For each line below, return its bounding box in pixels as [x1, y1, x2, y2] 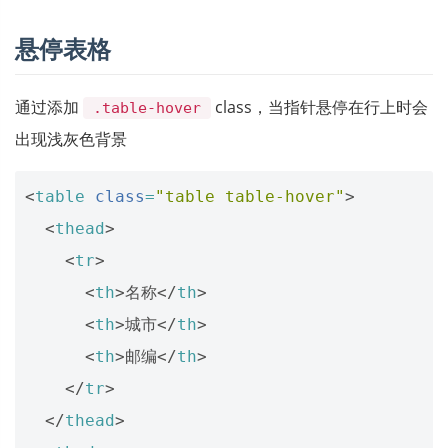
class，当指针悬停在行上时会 [211, 95, 429, 118]
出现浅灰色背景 [15, 127, 127, 150]
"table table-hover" [155, 186, 345, 206]
